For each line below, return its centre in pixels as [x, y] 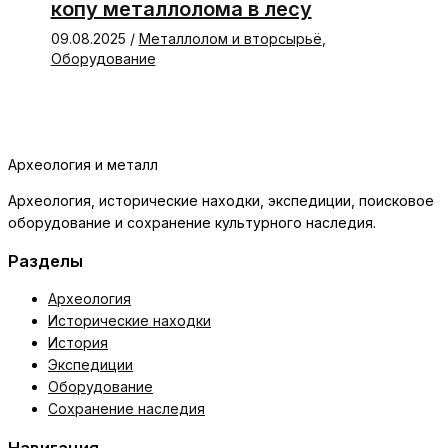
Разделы [45, 260]
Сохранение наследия [126, 409]
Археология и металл [83, 164]
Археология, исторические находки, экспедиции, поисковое [221, 200]
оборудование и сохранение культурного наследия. [192, 222]
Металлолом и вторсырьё [230, 38]
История [78, 343]
